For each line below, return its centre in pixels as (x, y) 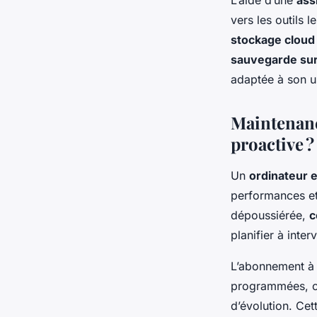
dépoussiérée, (270, 215)
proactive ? (272, 144)
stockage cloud (273, 40)
